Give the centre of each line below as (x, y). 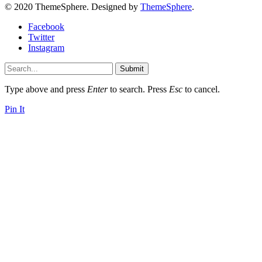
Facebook (46, 27)
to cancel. (201, 89)
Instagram (46, 48)
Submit (132, 69)
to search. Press (138, 89)
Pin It (15, 109)
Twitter (41, 37)
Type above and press (46, 89)
